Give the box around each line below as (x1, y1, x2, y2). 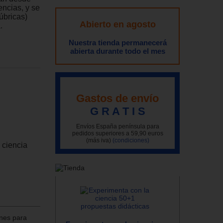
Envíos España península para (76, 122, 159, 130)
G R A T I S (90, 105, 145, 117)
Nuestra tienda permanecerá (68, 38, 167, 47)
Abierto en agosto (79, 19, 156, 29)
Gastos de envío (76, 92, 159, 105)
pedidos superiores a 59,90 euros (72, 129, 163, 137)
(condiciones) (112, 136, 149, 144)
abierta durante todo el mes (70, 47, 165, 55)
